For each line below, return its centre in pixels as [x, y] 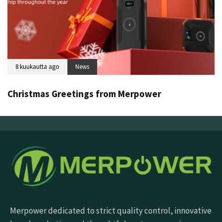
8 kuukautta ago [37, 66]
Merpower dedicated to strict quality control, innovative [111, 211]
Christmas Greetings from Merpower [84, 93]
